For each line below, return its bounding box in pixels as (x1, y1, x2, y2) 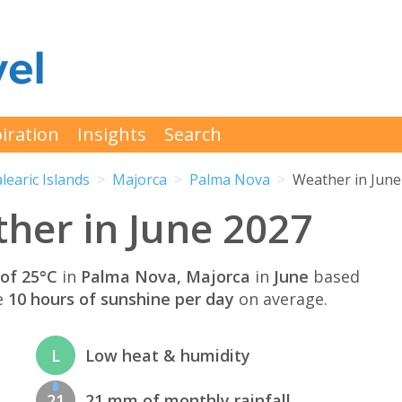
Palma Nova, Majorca (81, 265, 250, 287)
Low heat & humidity (85, 345, 251, 367)
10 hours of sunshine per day (8, 287, 234, 310)
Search (164, 122, 222, 146)
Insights (77, 122, 146, 146)
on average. (234, 287, 328, 310)
